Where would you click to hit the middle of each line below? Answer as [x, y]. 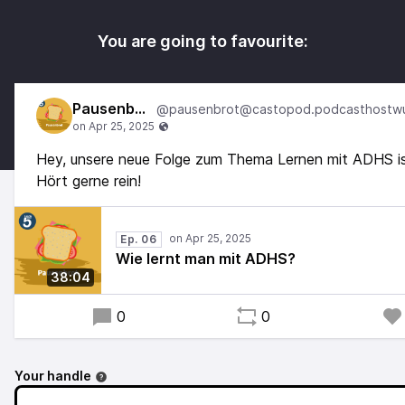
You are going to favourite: [202, 41]
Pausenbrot [140, 108]
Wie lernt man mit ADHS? [206, 259]
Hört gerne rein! [89, 181]
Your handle [53, 376]
